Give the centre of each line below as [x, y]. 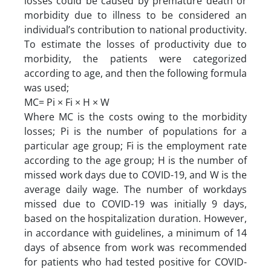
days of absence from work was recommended [135, 247]
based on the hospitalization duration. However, [135, 218]
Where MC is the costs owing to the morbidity [135, 116]
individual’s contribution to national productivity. [135, 29]
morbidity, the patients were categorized [135, 58]
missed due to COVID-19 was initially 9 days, [135, 204]
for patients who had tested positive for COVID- [135, 262]
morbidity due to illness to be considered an [135, 15]
